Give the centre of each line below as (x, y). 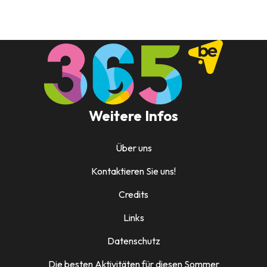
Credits (133, 194)
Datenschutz (133, 240)
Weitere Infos (133, 115)
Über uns (133, 148)
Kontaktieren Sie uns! (133, 171)
